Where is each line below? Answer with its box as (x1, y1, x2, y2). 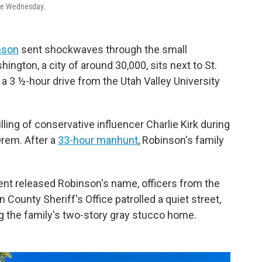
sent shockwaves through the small (19, 43, 187, 56)
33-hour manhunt (58, 134, 138, 146)
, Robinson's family (138, 134, 224, 146)
